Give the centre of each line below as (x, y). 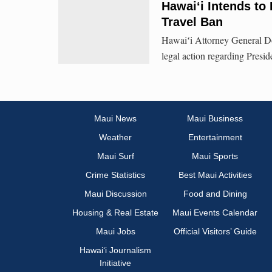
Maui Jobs (115, 232)
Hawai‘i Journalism (115, 250)
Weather (115, 138)
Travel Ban (192, 22)
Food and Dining (215, 194)
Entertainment (215, 138)
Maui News (115, 119)
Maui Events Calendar (215, 213)
